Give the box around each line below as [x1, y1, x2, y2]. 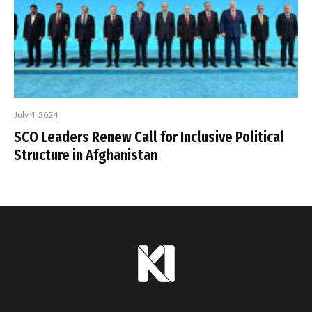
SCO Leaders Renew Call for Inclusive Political [14, 127, 284, 147]
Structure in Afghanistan [14, 146, 157, 165]
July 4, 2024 [14, 109, 58, 120]
